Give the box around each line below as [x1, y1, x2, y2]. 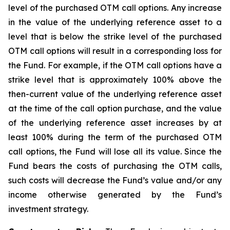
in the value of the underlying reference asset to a [8, 17, 222, 27]
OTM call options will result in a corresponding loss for [8, 46, 222, 56]
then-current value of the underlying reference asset [8, 89, 222, 99]
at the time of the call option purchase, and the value [8, 103, 222, 113]
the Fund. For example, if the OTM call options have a [8, 60, 222, 70]
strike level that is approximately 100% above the [8, 74, 222, 85]
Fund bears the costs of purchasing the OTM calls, [8, 161, 222, 171]
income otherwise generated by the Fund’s [8, 189, 222, 200]
